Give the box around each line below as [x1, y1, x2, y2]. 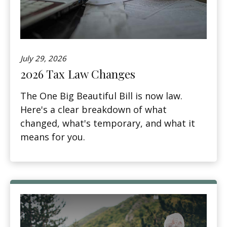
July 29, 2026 [20, 53, 66, 64]
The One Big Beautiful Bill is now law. [20, 90, 182, 102]
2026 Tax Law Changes [20, 66, 135, 82]
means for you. [20, 131, 85, 143]
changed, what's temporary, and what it [20, 117, 195, 130]
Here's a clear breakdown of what [20, 103, 167, 116]
